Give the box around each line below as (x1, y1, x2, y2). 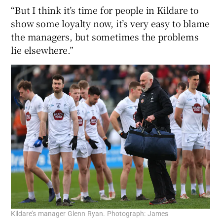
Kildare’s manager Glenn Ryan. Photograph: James (11, 210, 169, 217)
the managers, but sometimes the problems (11, 30, 199, 43)
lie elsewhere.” (11, 43, 74, 57)
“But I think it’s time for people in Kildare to (11, 3, 199, 17)
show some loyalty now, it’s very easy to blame (11, 17, 210, 30)
